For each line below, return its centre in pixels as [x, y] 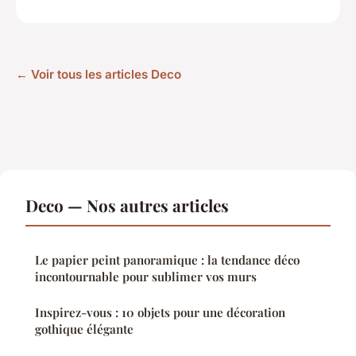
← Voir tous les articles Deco [99, 75]
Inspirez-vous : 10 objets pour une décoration [160, 313]
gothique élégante [84, 329]
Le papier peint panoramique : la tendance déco [167, 260]
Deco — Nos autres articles [127, 205]
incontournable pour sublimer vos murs [146, 277]
